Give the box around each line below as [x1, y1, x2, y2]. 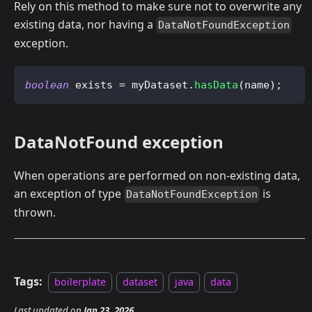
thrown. [14, 205, 56, 221]
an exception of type [14, 185, 124, 201]
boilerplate [54, 275, 106, 289]
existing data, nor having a [14, 16, 156, 32]
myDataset [125, 78, 188, 91]
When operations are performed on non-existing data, [14, 167, 300, 183]
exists [69, 78, 119, 91]
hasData [194, 78, 238, 91]
